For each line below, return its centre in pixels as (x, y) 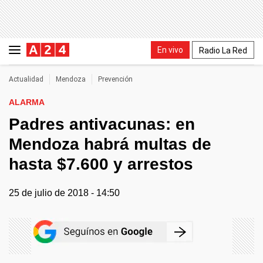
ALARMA (27, 102)
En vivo (170, 50)
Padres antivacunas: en (102, 124)
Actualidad (26, 79)
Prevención (115, 79)
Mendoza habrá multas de (110, 144)
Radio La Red (223, 50)
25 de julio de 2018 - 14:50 (64, 193)
